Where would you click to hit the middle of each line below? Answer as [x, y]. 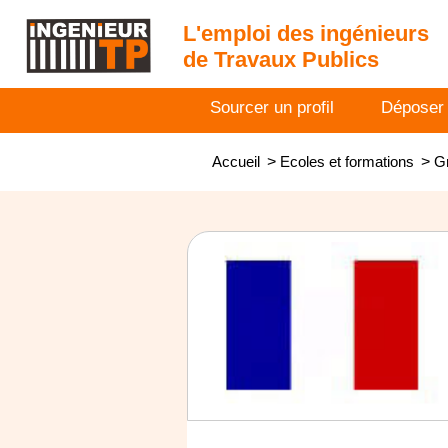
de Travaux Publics [281, 59]
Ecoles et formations [347, 161]
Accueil [236, 161]
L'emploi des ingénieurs [306, 33]
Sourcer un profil [272, 107]
